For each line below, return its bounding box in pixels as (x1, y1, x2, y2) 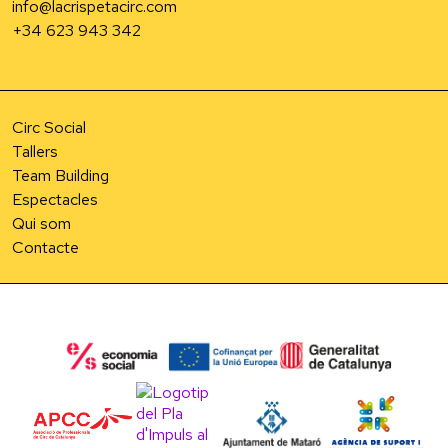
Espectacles (12, 188, 98, 211)
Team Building (12, 164, 109, 187)
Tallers (12, 140, 58, 163)
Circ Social (12, 116, 86, 139)
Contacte (12, 236, 79, 259)
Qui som (12, 212, 71, 235)
